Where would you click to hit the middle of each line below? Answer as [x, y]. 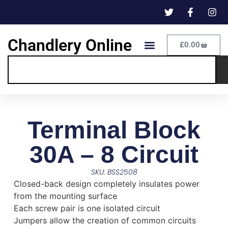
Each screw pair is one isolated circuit [87, 208]
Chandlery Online [70, 45]
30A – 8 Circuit [114, 155]
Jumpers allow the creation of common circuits [105, 221]
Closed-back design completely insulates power [106, 184]
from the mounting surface [65, 196]
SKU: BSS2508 [114, 172]
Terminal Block [114, 130]
